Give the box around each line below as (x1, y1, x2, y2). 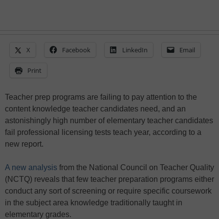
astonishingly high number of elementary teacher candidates (5, 116, 213, 125)
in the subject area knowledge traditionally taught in (5, 198, 182, 207)
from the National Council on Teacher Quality (57, 163, 214, 172)
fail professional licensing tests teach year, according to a (5, 128, 201, 137)
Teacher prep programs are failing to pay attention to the (5, 93, 197, 102)
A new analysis (5, 163, 57, 172)
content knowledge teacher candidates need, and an (5, 105, 186, 113)
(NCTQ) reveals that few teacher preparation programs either (5, 175, 214, 184)
